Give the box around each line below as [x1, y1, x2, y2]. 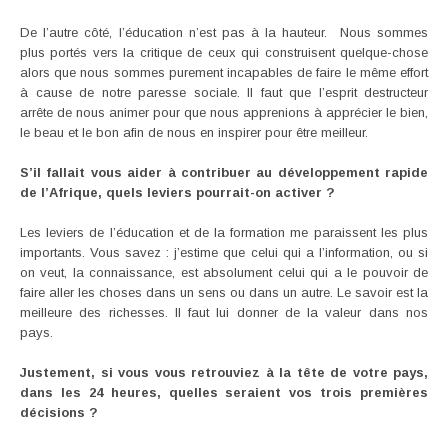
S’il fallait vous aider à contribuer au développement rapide [20, 164, 428, 180]
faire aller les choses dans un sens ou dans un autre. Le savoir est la [20, 284, 428, 300]
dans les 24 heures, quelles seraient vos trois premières [20, 384, 428, 400]
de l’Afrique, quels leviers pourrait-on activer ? [20, 184, 335, 200]
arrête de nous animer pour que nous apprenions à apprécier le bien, [20, 104, 428, 120]
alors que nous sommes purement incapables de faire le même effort [20, 64, 428, 80]
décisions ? [20, 404, 98, 420]
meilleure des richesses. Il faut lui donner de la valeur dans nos [20, 304, 428, 320]
